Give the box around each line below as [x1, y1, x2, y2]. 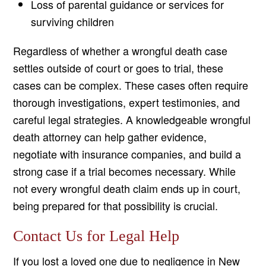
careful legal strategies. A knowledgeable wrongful [13, 112, 251, 128]
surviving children [31, 14, 115, 30]
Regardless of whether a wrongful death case [13, 43, 228, 59]
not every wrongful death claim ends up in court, [13, 180, 241, 197]
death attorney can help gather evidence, [13, 129, 207, 145]
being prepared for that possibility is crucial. [13, 198, 218, 214]
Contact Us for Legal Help [13, 227, 180, 245]
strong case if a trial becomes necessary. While [13, 163, 236, 179]
